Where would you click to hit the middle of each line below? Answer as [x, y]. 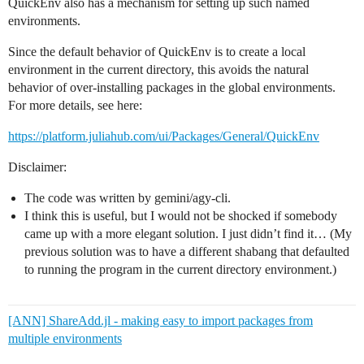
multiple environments [65, 339]
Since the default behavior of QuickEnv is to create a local [157, 52]
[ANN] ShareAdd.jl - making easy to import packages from [160, 321]
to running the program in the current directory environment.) [180, 270]
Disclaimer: [37, 167]
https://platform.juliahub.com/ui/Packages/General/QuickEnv [164, 136]
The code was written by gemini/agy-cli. [128, 198]
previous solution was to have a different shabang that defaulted [187, 252]
